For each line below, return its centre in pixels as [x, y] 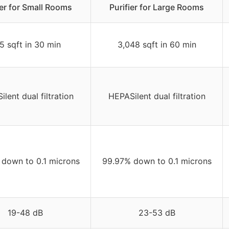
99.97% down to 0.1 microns [157, 161]
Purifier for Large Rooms [157, 7]
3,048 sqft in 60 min [157, 45]
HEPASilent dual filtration [157, 96]
